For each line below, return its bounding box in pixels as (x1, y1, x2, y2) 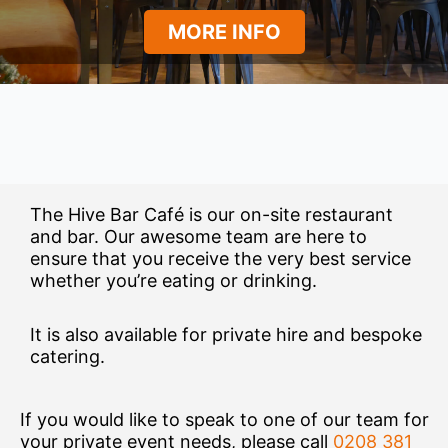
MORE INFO (167, 20, 281, 45)
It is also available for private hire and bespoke (30, 323, 422, 345)
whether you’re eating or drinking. (30, 270, 317, 292)
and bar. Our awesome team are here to (30, 226, 367, 248)
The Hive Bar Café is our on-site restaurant (30, 204, 393, 226)
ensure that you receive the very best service (30, 248, 411, 270)
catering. (30, 345, 105, 367)
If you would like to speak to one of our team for (20, 409, 429, 431)
